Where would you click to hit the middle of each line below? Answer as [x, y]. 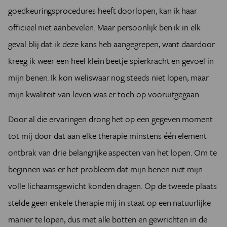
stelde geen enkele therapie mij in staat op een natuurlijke [109, 203]
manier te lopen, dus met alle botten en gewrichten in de [108, 219]
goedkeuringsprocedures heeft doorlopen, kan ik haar [103, 11]
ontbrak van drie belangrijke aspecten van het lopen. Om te [112, 153]
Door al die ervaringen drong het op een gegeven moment [111, 119]
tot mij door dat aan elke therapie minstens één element [108, 136]
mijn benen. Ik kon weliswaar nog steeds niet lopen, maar [108, 78]
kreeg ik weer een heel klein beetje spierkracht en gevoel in [111, 61]
